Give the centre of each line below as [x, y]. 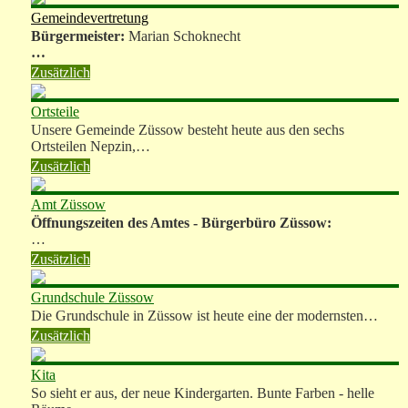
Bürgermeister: [80, 36]
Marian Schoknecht [184, 36]
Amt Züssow [68, 204]
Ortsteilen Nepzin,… [91, 146]
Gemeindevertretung [90, 18]
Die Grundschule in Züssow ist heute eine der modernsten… [204, 316]
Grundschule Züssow [92, 298]
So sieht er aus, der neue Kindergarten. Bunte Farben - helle [203, 393]
